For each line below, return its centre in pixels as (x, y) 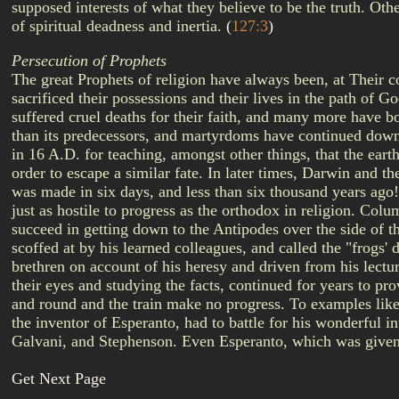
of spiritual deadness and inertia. (119, 26)
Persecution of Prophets (89, 61)
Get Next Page (59, 379)
